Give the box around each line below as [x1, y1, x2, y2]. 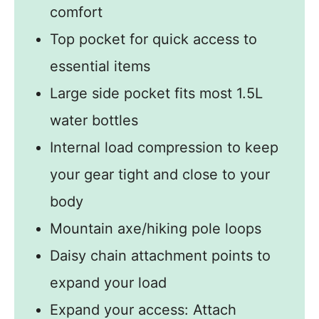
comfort [50, 3, 103, 21]
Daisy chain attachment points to [50, 246, 271, 264]
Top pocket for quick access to [50, 30, 257, 48]
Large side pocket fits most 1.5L [50, 84, 263, 102]
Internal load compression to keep [50, 138, 278, 156]
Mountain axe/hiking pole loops [50, 219, 261, 237]
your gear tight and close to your [50, 165, 270, 183]
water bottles [50, 111, 138, 129]
